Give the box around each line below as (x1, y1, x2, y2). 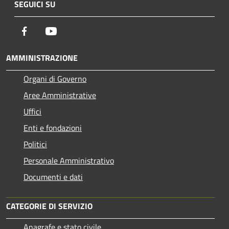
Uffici (24, 105, 41, 118)
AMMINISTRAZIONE (6, 52, 78, 64)
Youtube (57, 25, 85, 37)
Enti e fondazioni (24, 122, 82, 134)
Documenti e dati (24, 171, 83, 184)
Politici (24, 138, 47, 151)
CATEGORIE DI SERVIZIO (6, 200, 93, 213)
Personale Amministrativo (24, 154, 114, 167)
